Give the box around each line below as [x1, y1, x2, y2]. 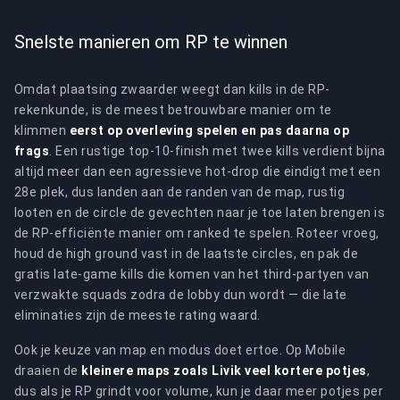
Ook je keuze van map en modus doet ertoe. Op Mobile [14, 343, 346, 357]
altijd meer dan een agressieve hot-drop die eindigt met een [14, 164, 381, 179]
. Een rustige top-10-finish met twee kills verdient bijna [49, 144, 386, 158]
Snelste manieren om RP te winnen [14, 31, 287, 53]
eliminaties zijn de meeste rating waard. [14, 308, 261, 322]
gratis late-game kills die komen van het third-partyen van [14, 267, 370, 281]
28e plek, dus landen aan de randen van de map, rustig [14, 185, 346, 199]
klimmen [14, 123, 70, 137]
